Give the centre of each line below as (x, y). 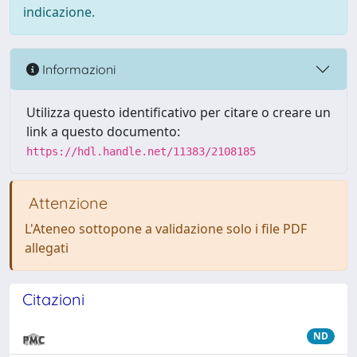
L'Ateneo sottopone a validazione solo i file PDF (166, 229)
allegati (47, 248)
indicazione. (59, 12)
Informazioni (77, 69)
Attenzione (66, 203)
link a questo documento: (103, 131)
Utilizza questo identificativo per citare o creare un (178, 112)
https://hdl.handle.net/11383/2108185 (141, 151)
